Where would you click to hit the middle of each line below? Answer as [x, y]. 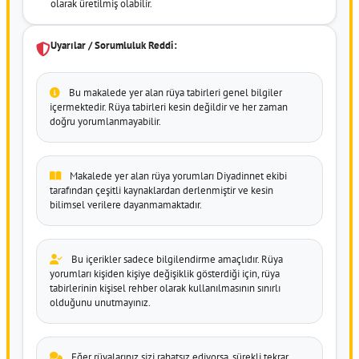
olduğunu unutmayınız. [100, 302]
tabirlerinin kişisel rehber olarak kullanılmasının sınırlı [165, 288]
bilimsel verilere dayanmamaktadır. [126, 204]
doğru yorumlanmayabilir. [105, 121]
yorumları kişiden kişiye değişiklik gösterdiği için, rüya [165, 273]
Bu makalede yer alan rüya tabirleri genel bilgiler [174, 92]
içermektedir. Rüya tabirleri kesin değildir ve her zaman [169, 107]
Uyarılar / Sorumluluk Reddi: [114, 45]
